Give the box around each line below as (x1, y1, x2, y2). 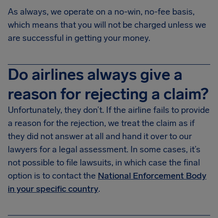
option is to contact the (8, 170, 98, 181)
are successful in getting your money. (8, 33, 150, 43)
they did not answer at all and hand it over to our (8, 131, 192, 142)
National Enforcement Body (98, 170, 206, 181)
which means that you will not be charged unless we (8, 19, 206, 30)
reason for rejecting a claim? (8, 85, 208, 103)
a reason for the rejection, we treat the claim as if (8, 118, 195, 128)
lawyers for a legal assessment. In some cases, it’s (8, 144, 200, 155)
